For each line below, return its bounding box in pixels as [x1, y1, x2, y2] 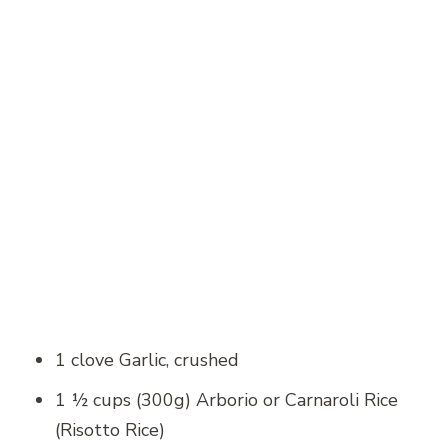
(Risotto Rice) [55, 418, 165, 443]
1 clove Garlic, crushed [55, 348, 239, 373]
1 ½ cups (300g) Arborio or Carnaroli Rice [55, 388, 398, 413]
